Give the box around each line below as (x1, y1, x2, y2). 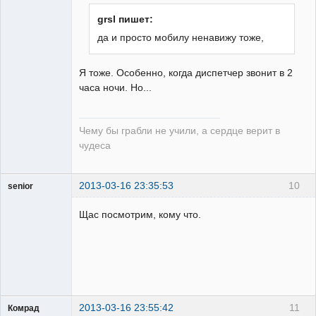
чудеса (79, 140, 111, 152)
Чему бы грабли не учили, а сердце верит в (79, 126, 280, 137)
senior (8, 181, 33, 190)
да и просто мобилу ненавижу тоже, (97, 31, 265, 43)
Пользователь (8, 193, 65, 204)
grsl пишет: (97, 13, 154, 25)
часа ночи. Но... (79, 81, 152, 93)
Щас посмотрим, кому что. (79, 209, 201, 221)
